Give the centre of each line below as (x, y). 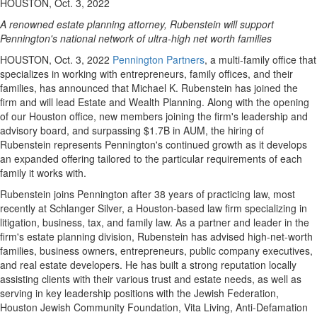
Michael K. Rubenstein (182, 88)
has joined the (265, 88)
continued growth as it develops (235, 144)
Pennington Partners (158, 59)
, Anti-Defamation (269, 307)
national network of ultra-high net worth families (165, 38)
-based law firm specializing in (240, 208)
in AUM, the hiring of (217, 130)
